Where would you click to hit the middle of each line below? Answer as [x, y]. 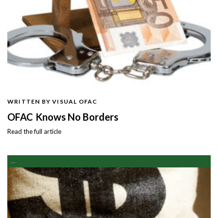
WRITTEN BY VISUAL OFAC [53, 102]
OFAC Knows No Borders [63, 117]
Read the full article [34, 132]
